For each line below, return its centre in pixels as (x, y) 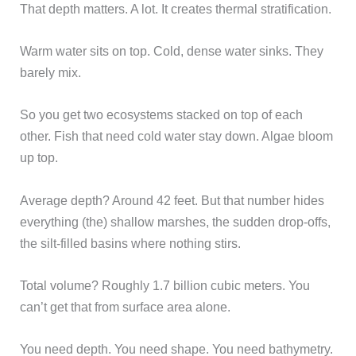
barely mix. (51, 73)
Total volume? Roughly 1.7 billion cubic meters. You (165, 285)
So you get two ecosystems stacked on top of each (162, 115)
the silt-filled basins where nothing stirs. (131, 243)
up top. (39, 158)
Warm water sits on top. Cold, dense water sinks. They (172, 51)
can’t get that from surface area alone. (126, 306)
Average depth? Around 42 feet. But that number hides (172, 200)
